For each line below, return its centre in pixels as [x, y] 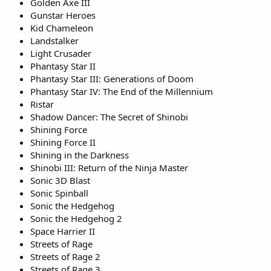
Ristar [42, 104]
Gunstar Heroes [63, 15]
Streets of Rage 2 [65, 256]
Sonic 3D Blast [60, 180]
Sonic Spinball [59, 193]
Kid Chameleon [62, 28]
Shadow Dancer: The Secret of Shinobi [109, 116]
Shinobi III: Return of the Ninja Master [109, 167]
